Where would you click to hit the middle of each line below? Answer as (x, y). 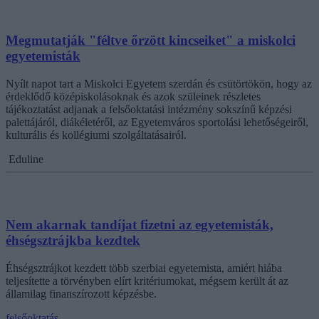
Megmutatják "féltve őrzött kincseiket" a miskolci (151, 40)
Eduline (26, 159)
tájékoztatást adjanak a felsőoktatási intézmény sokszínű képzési (149, 109)
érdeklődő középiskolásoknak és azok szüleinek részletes (133, 96)
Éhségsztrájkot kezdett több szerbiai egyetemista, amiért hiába (144, 268)
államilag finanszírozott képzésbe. (81, 294)
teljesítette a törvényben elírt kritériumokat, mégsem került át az (147, 281)
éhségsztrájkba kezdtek (73, 241)
